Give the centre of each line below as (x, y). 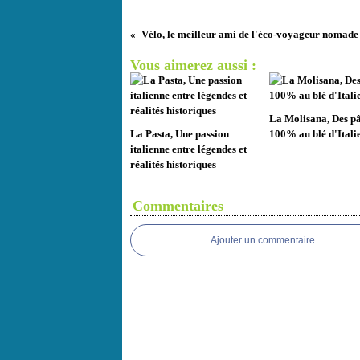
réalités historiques (173, 164)
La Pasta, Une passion (180, 134)
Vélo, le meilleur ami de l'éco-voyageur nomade (250, 34)
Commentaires (178, 206)
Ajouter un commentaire (263, 240)
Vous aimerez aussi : (193, 65)
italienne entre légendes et (188, 149)
